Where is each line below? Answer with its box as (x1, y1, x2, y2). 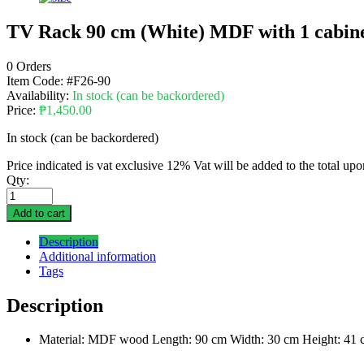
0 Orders (6, 58, 51, 73)
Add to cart (13, 206, 65, 219)
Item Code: (6, 73, 67, 88)
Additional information (39, 249, 156, 263)
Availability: (6, 88, 72, 102)
